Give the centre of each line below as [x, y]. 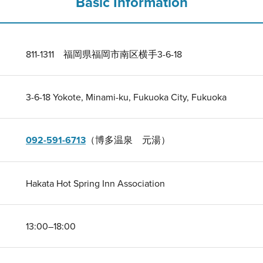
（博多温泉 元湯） [128, 140]
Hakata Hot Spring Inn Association [95, 183]
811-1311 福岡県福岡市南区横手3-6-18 [104, 54]
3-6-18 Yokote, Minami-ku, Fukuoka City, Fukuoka [126, 97]
